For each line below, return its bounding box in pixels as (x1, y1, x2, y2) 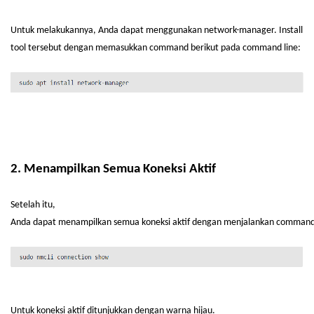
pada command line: (219, 43, 301, 53)
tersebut (28, 43, 62, 53)
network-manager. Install (202, 25, 303, 36)
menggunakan (146, 25, 202, 36)
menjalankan (224, 217, 274, 228)
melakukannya (36, 25, 93, 36)
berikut (191, 43, 219, 53)
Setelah (11, 200, 42, 210)
